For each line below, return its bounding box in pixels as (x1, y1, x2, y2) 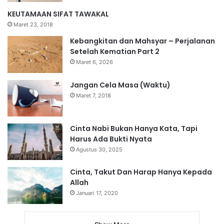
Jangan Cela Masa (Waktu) (70, 79, 170, 90)
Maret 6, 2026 (76, 58, 113, 66)
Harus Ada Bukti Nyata (70, 133, 152, 144)
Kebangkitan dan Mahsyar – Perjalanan (70, 36, 215, 46)
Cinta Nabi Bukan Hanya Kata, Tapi (70, 123, 197, 133)
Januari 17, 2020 (76, 189, 118, 197)
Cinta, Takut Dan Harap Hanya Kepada (70, 167, 212, 177)
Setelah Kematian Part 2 (70, 46, 159, 57)
